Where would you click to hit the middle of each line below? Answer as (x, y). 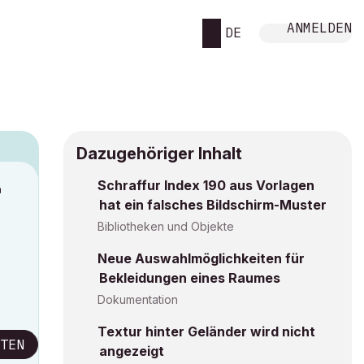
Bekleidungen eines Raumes (190, 278)
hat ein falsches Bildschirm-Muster (213, 205)
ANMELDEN (319, 27)
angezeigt (132, 351)
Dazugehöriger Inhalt (159, 154)
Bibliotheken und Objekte (166, 226)
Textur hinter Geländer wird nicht (206, 331)
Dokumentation (138, 299)
